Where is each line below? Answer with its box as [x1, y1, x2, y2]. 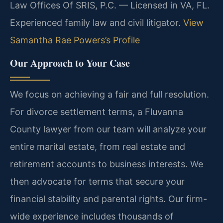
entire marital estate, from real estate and [10, 141, 185, 152]
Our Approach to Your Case [10, 55, 130, 70]
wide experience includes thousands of [10, 211, 174, 222]
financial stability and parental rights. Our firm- [10, 193, 207, 204]
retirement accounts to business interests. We [10, 158, 203, 169]
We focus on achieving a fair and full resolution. [10, 89, 209, 100]
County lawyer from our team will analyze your [10, 123, 207, 134]
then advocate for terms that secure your [10, 176, 185, 187]
